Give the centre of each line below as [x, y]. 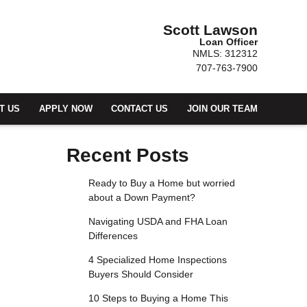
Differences [113, 236]
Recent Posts [128, 156]
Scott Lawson [210, 30]
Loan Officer [229, 42]
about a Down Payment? [142, 198]
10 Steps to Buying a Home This [158, 298]
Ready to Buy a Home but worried [161, 183]
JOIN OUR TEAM [222, 109]
